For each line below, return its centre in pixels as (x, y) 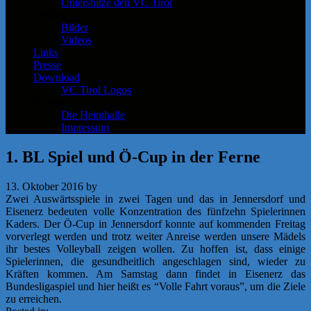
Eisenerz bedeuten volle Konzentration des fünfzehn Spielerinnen (155, 211)
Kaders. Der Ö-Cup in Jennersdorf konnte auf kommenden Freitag (155, 224)
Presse (47, 65)
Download (57, 78)
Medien (50, 15)
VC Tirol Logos (96, 90)
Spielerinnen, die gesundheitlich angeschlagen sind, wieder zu (155, 261)
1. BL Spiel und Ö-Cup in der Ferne (133, 157)
